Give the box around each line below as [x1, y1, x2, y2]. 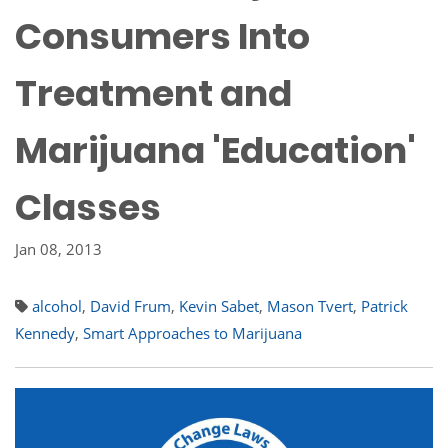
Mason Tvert [267, 296, 353, 316]
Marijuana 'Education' [15, 125, 416, 176]
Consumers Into [15, 11, 310, 62]
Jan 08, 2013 [15, 239, 102, 259]
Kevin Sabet [179, 296, 259, 316]
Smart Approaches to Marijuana [83, 323, 302, 343]
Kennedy [15, 323, 75, 343]
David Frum [90, 296, 171, 316]
